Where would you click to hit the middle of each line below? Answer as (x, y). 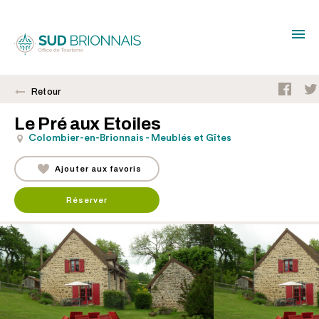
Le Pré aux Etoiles (88, 124)
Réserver (87, 200)
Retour (46, 92)
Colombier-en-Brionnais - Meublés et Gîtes (130, 138)
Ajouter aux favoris (98, 169)
